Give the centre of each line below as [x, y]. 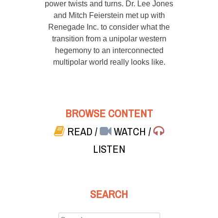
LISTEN [109, 149]
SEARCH [109, 194]
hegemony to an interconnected [109, 51]
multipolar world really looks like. [109, 62]
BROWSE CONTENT [109, 114]
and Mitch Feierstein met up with [109, 16]
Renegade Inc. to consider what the [109, 27]
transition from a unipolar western [109, 39]
